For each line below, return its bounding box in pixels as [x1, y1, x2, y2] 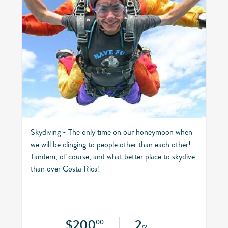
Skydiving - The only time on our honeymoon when [31, 126, 192, 138]
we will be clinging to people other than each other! [31, 138, 191, 150]
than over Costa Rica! [31, 163, 100, 175]
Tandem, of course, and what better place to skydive [31, 151, 195, 162]
